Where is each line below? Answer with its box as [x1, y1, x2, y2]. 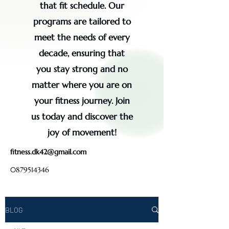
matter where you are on [32, 79, 132, 90]
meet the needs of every [34, 32, 130, 43]
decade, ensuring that [39, 48, 125, 59]
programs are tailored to [33, 16, 131, 27]
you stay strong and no [36, 63, 128, 75]
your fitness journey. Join [34, 95, 130, 106]
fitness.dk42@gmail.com [10, 147, 86, 156]
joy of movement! [47, 127, 117, 138]
